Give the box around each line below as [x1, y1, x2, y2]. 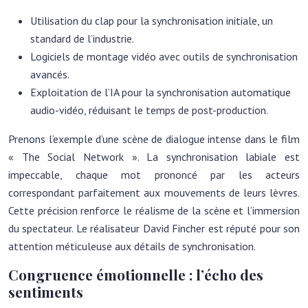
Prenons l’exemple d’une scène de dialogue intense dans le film [8, 132, 300, 146]
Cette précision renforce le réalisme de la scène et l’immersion [8, 203, 300, 217]
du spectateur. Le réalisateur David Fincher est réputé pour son [8, 221, 300, 235]
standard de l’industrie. [30, 32, 134, 45]
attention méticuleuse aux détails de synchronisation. [8, 239, 256, 253]
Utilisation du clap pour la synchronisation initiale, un [30, 14, 273, 27]
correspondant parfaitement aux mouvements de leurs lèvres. [8, 186, 300, 199]
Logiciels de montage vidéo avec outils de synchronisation [30, 49, 298, 63]
